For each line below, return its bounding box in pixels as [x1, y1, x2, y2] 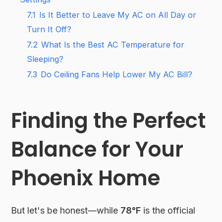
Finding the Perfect [11, 106, 206, 135]
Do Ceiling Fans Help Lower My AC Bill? [41, 69, 193, 79]
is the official [141, 205, 196, 216]
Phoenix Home [11, 163, 161, 193]
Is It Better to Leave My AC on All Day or [39, 9, 197, 20]
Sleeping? [27, 54, 64, 64]
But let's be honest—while [11, 205, 121, 216]
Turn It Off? [27, 24, 72, 34]
